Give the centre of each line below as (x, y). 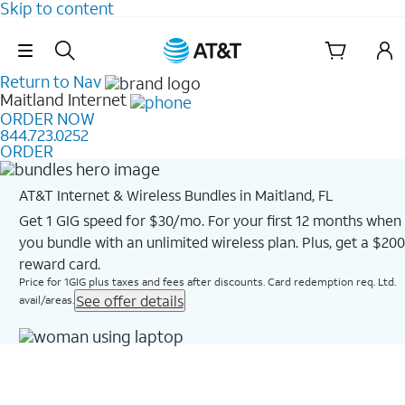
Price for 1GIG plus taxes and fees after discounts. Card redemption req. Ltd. (207, 281)
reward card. (59, 263)
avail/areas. (46, 299)
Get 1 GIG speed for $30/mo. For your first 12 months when (210, 220)
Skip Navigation (202, 38)
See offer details (129, 300)
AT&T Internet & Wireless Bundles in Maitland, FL (175, 194)
